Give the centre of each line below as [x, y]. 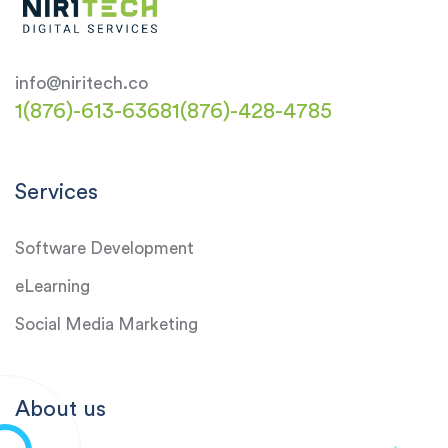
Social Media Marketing [106, 324]
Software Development [104, 248]
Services [56, 191]
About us [60, 408]
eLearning [52, 286]
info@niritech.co [81, 82]
